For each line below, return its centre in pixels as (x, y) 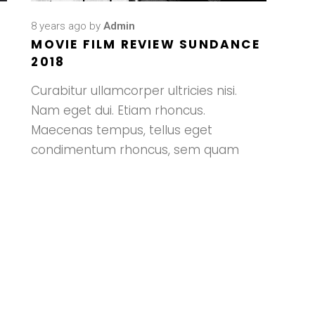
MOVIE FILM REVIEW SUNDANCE (146, 44)
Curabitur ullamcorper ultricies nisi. (134, 90)
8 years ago (59, 26)
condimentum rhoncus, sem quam (135, 149)
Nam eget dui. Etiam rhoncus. (118, 110)
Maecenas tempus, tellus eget (122, 130)
